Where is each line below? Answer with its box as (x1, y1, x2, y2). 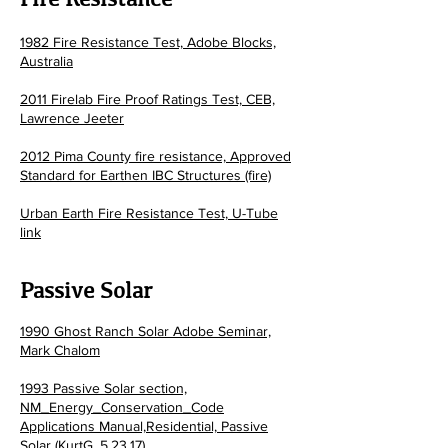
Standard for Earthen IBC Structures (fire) (20, 167, 271, 183)
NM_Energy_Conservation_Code (20, 399, 224, 415)
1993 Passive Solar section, (20, 380, 187, 396)
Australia (20, 53, 73, 69)
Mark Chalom (20, 342, 100, 358)
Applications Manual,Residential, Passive (20, 418, 268, 434)
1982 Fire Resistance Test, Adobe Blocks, (20, 34, 276, 50)
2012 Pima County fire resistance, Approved (20, 148, 291, 164)
